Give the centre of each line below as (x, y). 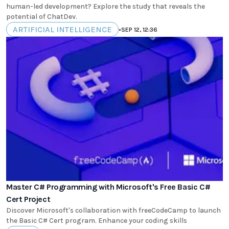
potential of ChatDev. (42, 17)
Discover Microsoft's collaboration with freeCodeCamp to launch (113, 210)
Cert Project (28, 199)
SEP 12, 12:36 (139, 29)
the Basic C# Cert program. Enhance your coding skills (97, 220)
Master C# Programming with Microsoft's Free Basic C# (108, 187)
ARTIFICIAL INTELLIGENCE (62, 30)
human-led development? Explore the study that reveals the (106, 7)
